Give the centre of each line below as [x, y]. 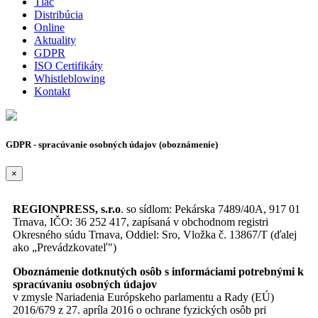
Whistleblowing [70, 78]
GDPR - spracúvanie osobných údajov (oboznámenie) [112, 144]
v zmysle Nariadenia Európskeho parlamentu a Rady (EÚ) [143, 297]
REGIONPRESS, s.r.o [67, 209]
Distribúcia [59, 14]
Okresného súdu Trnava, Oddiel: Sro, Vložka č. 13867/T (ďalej [155, 235]
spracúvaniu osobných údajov [86, 284]
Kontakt [52, 91]
